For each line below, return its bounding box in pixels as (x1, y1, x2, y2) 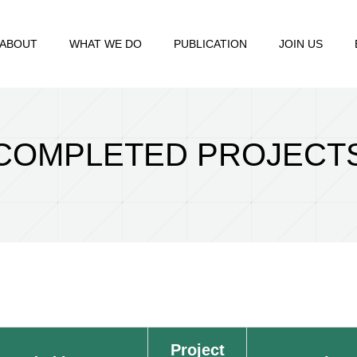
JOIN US (279, 37, 323, 50)
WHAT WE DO (69, 37, 142, 50)
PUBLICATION (174, 37, 247, 50)
